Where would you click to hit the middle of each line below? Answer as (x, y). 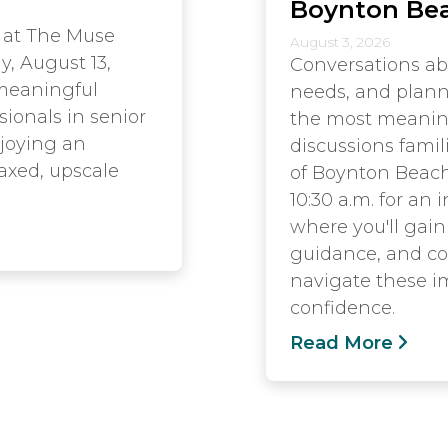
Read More (341, 342)
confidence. (342, 307)
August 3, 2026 (340, 41)
